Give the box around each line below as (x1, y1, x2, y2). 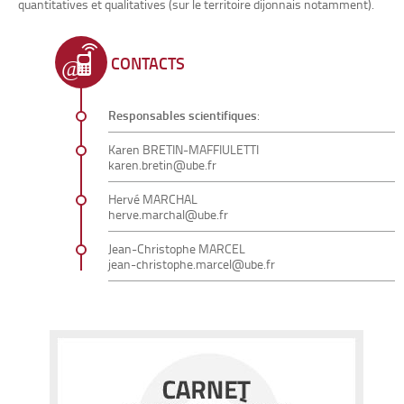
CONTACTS (111, 51, 185, 75)
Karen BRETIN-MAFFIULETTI (108, 141, 259, 158)
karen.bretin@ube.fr (108, 156, 216, 173)
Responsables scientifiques (108, 106, 257, 124)
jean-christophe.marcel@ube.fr (108, 255, 275, 272)
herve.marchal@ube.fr (108, 206, 228, 223)
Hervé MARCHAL (108, 190, 197, 207)
